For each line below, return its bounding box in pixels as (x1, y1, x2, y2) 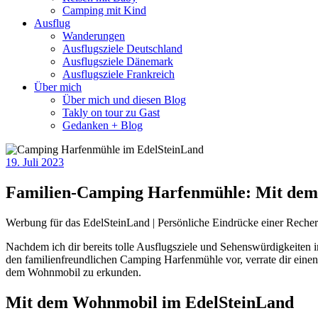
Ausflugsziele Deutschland (62, 43, 182, 55)
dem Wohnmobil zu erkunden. (6, 265, 141, 278)
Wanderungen (62, 30, 125, 42)
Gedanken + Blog (62, 119, 143, 131)
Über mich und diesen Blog (62, 94, 186, 106)
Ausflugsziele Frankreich (62, 68, 175, 80)
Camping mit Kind (62, 4, 146, 16)
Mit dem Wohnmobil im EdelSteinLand (6, 292, 294, 312)
